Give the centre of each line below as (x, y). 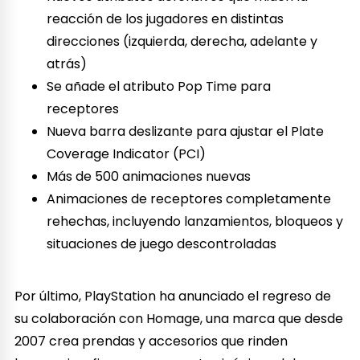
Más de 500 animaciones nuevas (149, 177)
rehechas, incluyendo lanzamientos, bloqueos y (195, 222)
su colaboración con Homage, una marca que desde (179, 318)
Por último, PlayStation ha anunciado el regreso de (173, 296)
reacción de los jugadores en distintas (166, 19)
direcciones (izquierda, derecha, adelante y (182, 42)
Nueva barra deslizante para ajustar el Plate (186, 132)
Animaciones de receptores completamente (189, 199)
